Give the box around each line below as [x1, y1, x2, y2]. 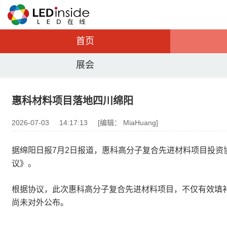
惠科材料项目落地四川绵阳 [12, 95, 133, 106]
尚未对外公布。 [12, 198, 68, 207]
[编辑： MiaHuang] [98, 119, 158, 127]
